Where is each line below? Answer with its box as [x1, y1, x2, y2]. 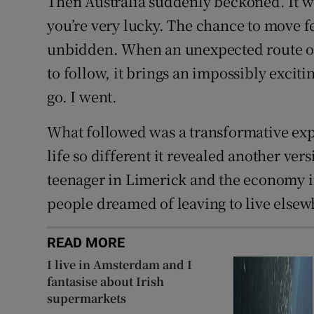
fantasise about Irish [47, 273, 165, 290]
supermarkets [47, 290, 127, 307]
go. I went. [47, 86, 118, 107]
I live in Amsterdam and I [47, 257, 193, 273]
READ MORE [47, 235, 125, 250]
